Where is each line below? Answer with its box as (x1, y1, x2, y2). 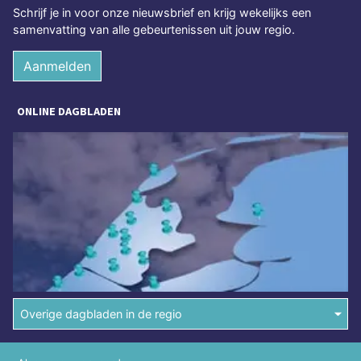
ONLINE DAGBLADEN (17, 104, 121, 118)
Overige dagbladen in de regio (20, 307, 182, 322)
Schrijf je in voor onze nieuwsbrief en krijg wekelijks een (13, 6, 311, 19)
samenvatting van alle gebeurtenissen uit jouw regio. (13, 23, 295, 36)
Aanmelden (23, 58, 91, 74)
